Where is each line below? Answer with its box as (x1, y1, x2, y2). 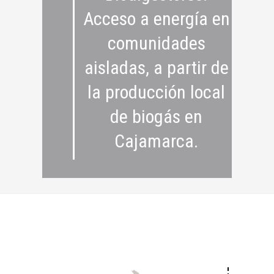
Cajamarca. (114, 130, 198, 152)
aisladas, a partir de (84, 57, 229, 78)
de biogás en (110, 106, 202, 127)
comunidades (107, 32, 206, 54)
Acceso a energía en (83, 8, 230, 29)
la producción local (87, 81, 225, 103)
